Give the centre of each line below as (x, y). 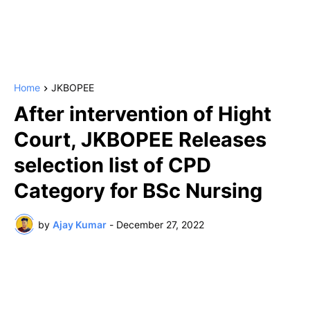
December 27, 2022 (160, 224)
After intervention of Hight (143, 114)
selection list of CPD (112, 165)
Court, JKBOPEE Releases (140, 140)
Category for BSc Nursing (138, 191)
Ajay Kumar (80, 224)
